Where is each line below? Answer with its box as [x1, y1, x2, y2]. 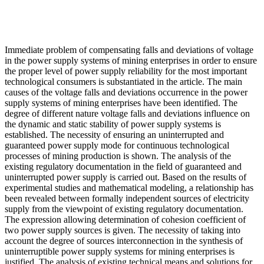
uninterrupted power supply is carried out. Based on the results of [5, 171, 246, 182]
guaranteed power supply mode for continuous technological [5, 140, 229, 150]
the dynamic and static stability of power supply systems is [5, 118, 221, 129]
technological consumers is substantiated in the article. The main [5, 76, 242, 87]
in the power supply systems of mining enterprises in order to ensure [5, 55, 257, 65]
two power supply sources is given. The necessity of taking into [5, 225, 240, 235]
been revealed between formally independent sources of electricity [5, 193, 249, 203]
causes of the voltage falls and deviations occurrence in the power [5, 87, 247, 97]
